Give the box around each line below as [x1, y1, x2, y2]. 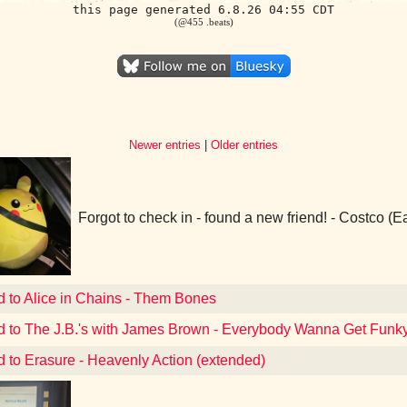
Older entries [211, 138, 278, 152]
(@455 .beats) [174, 16, 233, 27]
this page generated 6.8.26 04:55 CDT [73, 3, 334, 16]
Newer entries [129, 138, 201, 152]
